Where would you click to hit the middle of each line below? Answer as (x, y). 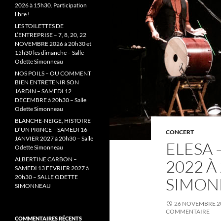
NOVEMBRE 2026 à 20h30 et (53, 44)
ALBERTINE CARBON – (46, 159)
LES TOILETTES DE (39, 26)
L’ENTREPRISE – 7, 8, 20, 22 (51, 35)
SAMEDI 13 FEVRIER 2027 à (52, 168)
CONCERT (180, 132)
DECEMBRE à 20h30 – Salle (51, 100)
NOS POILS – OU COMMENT (53, 73)
